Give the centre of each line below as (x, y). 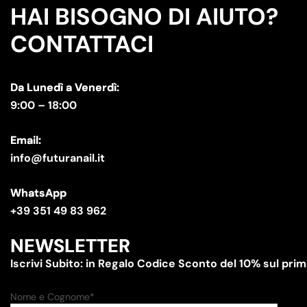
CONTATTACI (82, 44)
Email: (26, 140)
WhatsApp (38, 193)
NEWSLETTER (70, 245)
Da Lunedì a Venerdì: (65, 87)
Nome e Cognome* (52, 296)
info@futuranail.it (58, 158)
